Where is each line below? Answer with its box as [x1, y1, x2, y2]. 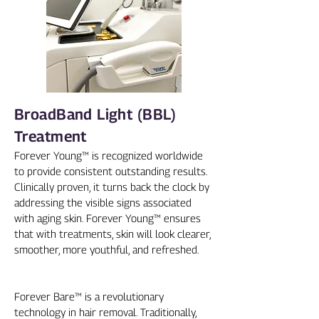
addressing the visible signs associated [14, 196, 192, 209]
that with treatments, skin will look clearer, [14, 227, 211, 240]
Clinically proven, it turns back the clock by [14, 180, 209, 193]
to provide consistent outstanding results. [14, 164, 207, 177]
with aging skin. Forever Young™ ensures [14, 211, 201, 224]
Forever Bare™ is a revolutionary [14, 290, 164, 303]
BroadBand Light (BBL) [14, 105, 177, 123]
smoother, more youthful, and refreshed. [14, 243, 199, 256]
